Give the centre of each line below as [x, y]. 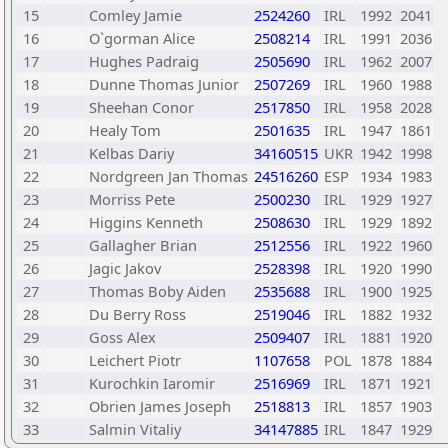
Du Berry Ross [137, 314]
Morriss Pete [132, 199]
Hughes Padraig [144, 61]
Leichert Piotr [135, 360]
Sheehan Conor [141, 107]
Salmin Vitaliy [135, 429]
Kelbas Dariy [131, 153]
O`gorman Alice [142, 38]
